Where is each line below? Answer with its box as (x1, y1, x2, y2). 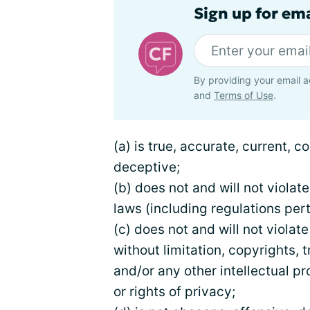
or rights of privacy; (113, 284, 235, 300)
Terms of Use (214, 89, 273, 101)
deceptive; (113, 159, 180, 175)
